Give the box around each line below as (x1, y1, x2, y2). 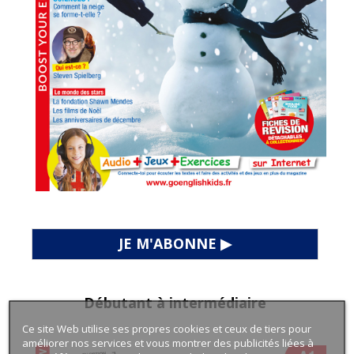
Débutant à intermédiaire (84, 292, 266, 312)
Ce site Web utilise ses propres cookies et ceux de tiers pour (21, 321, 311, 336)
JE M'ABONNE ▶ (119, 233, 232, 253)
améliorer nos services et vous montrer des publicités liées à (21, 335, 314, 350)
